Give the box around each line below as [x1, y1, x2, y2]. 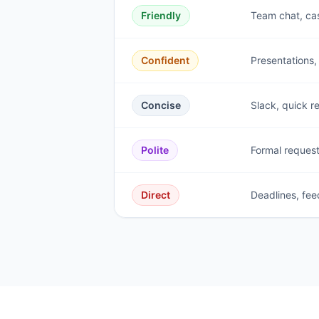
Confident [141, 54, 189, 66]
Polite [141, 144, 169, 156]
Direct [141, 189, 170, 201]
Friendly [141, 9, 181, 21]
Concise [141, 99, 181, 111]
